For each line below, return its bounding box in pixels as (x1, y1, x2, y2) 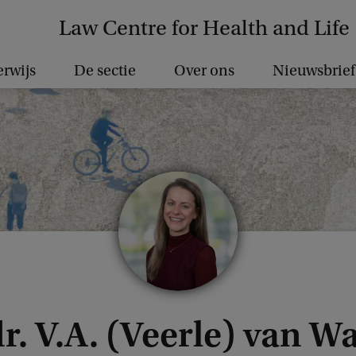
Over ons (174, 62, 234, 79)
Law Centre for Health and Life (59, 15, 350, 41)
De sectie (74, 62, 136, 79)
